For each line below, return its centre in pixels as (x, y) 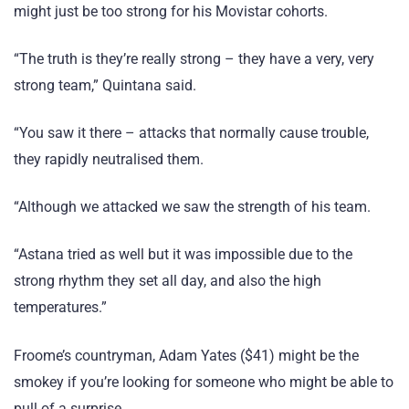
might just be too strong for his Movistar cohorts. (171, 11)
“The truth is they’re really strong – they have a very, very (194, 58)
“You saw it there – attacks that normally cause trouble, (191, 133)
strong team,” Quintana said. (105, 85)
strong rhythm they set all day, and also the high (168, 281)
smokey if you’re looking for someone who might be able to (204, 382)
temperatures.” (60, 308)
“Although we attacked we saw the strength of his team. (192, 207)
